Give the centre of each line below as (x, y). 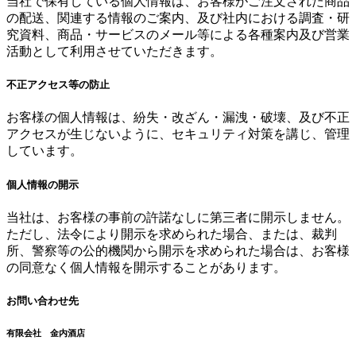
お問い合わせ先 (43, 300)
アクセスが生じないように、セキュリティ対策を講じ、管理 (178, 134)
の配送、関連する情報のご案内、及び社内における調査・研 (178, 18)
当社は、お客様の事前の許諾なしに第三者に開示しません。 (178, 217)
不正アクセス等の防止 (58, 85)
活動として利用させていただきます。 (114, 52)
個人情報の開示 (43, 184)
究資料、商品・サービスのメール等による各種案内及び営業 (178, 35)
